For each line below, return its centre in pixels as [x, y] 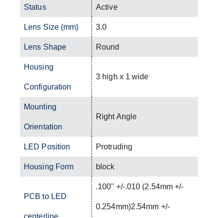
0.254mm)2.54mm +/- [133, 206]
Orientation [43, 127]
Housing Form [49, 166]
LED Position [47, 146]
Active [107, 7]
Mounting [40, 107]
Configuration [48, 87]
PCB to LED [45, 196]
